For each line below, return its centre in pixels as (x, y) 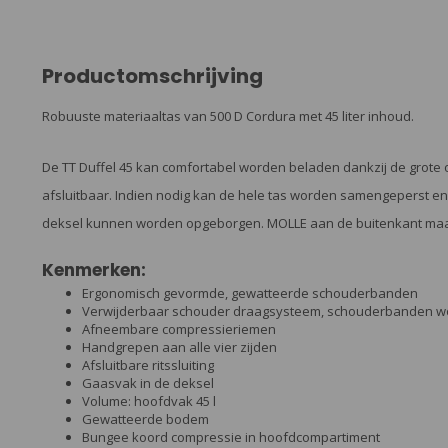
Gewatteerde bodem (145, 418)
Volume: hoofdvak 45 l (149, 400)
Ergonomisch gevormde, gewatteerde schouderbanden (250, 292)
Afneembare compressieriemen (179, 328)
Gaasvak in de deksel (148, 382)
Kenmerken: (94, 269)
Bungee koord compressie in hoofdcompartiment (231, 436)
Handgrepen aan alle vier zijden (179, 346)
